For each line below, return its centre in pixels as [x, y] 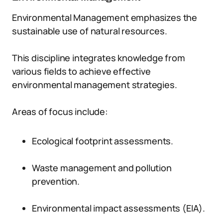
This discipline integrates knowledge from [99, 58]
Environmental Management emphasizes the [105, 17]
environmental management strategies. [95, 85]
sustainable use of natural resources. [90, 31]
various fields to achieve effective [81, 71]
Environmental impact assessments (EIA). [118, 208]
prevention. [56, 181]
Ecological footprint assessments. [103, 141]
